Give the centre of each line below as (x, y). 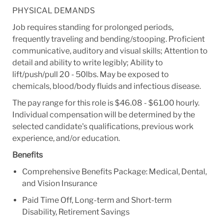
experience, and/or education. (66, 138)
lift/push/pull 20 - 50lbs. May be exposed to (90, 74)
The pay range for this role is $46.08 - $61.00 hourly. (106, 103)
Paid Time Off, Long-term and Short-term (97, 200)
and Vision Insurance (59, 183)
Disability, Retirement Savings (76, 212)
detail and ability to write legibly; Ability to (87, 62)
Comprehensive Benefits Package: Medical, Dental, (114, 171)
